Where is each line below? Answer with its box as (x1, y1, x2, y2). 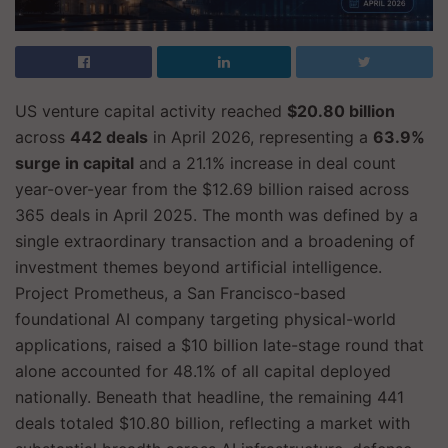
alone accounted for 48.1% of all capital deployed (15, 360, 391, 381)
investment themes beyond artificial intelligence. (15, 256, 382, 277)
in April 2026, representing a (148, 126, 373, 147)
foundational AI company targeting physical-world (15, 308, 396, 329)
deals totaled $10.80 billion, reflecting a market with (15, 412, 410, 433)
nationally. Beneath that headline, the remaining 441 (15, 386, 404, 407)
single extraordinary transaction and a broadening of (15, 230, 415, 251)
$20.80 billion (287, 100, 395, 121)
